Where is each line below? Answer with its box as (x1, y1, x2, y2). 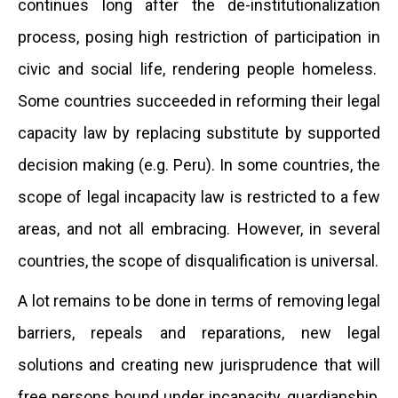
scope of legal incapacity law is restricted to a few (18, 187, 380, 206)
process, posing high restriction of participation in (18, 28, 380, 46)
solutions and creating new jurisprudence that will (18, 355, 380, 374)
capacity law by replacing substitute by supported (18, 123, 380, 142)
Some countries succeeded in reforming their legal (18, 92, 380, 110)
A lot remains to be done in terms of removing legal (18, 291, 380, 310)
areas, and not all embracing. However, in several (18, 219, 380, 238)
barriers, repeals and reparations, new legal (18, 323, 380, 342)
